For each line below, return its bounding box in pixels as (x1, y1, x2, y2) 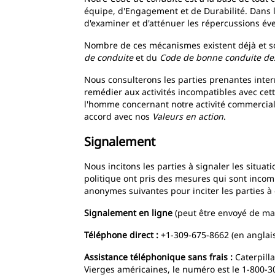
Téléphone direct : (84, 229, 158, 241)
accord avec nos (84, 110, 152, 122)
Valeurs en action (152, 110, 223, 122)
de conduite (84, 52, 133, 63)
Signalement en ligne (84, 207, 175, 219)
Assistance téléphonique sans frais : (84, 251, 233, 263)
